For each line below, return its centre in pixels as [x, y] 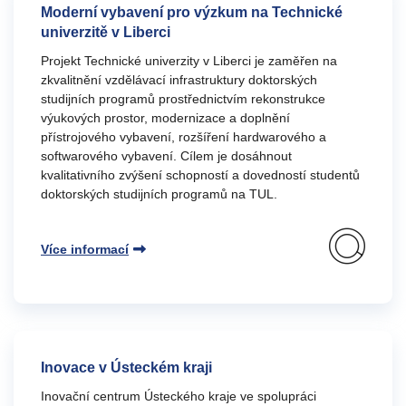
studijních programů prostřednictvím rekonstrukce [183, 99]
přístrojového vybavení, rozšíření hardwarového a [184, 137]
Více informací [85, 249]
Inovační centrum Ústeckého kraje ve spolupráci [179, 396]
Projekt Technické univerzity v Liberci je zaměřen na [189, 61]
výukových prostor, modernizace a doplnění [165, 118]
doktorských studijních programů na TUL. [159, 194]
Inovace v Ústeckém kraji [126, 367]
